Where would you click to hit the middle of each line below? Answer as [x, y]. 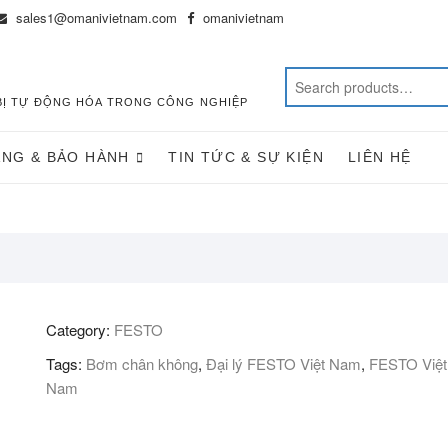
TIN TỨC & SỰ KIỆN [246, 157]
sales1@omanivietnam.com [94, 17]
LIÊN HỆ [380, 157]
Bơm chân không [142, 363]
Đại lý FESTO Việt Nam [283, 363]
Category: [80, 329]
